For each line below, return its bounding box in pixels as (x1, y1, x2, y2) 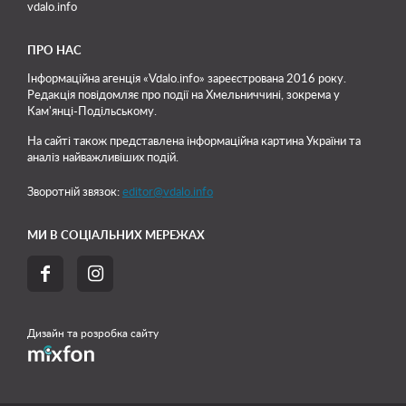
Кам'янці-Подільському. (27, 106, 157, 118)
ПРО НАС (27, 45, 82, 58)
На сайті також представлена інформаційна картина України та (27, 136, 361, 148)
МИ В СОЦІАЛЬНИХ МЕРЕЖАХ (27, 230, 205, 243)
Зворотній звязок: (27, 187, 122, 198)
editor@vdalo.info (122, 187, 213, 198)
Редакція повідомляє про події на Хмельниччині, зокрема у (27, 90, 340, 101)
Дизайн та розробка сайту (27, 328, 159, 340)
